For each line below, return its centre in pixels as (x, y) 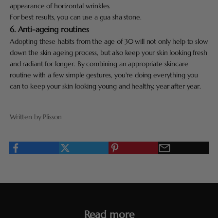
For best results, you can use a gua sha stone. (77, 17)
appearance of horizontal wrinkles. (60, 6)
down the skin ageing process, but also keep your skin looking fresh (109, 53)
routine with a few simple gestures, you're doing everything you (104, 75)
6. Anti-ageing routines (49, 30)
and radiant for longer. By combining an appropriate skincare (99, 64)
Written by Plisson (36, 117)
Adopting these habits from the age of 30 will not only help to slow (109, 42)
